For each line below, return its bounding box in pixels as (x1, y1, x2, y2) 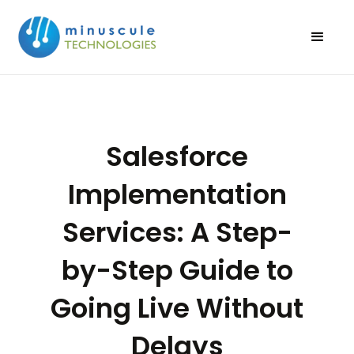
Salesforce (106, 137, 248, 175)
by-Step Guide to (61, 250, 293, 289)
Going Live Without (51, 288, 303, 327)
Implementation (67, 175, 287, 213)
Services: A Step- (62, 213, 292, 251)
